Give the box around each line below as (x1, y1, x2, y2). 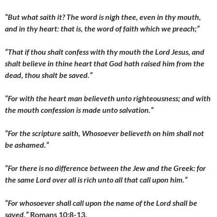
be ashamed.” (5, 140, 49, 149)
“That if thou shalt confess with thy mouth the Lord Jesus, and (5, 47, 204, 56)
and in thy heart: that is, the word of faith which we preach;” (5, 24, 200, 33)
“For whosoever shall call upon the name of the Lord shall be (5, 198, 197, 207)
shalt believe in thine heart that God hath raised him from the (5, 59, 204, 68)
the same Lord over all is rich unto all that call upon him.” (5, 175, 190, 184)
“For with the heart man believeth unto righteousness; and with (5, 93, 211, 103)
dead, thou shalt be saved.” (5, 70, 94, 79)
